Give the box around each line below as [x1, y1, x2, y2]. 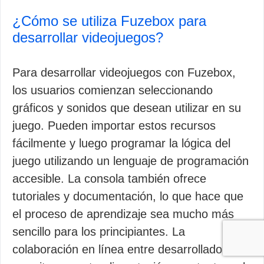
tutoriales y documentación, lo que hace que [12, 190, 243, 203]
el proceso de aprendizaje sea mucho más [12, 207, 234, 220]
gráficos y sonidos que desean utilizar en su [12, 101, 241, 114]
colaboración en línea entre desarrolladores [12, 243, 239, 256]
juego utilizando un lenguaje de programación [12, 154, 249, 167]
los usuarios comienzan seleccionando [12, 84, 213, 97]
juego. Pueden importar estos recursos [12, 119, 216, 132]
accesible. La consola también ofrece [12, 172, 206, 185]
